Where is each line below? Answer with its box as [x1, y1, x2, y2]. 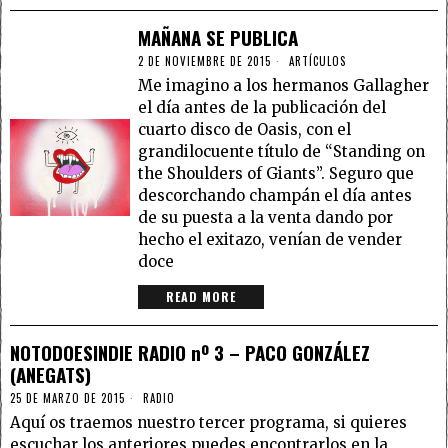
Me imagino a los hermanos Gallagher [138, 75, 430, 95]
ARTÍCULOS [289, 52, 347, 69]
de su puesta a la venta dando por [138, 207, 394, 227]
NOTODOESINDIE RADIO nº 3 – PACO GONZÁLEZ [10, 337, 370, 366]
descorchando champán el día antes [138, 185, 413, 205]
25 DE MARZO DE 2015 [10, 389, 125, 406]
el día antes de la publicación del [138, 97, 387, 117]
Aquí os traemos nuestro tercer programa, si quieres [10, 412, 407, 432]
